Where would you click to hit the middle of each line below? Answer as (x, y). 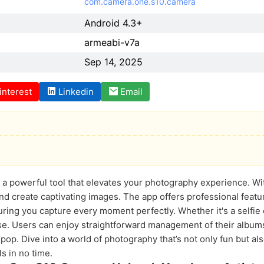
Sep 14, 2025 (113, 62)
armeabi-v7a (112, 42)
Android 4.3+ (113, 23)
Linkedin (76, 92)
